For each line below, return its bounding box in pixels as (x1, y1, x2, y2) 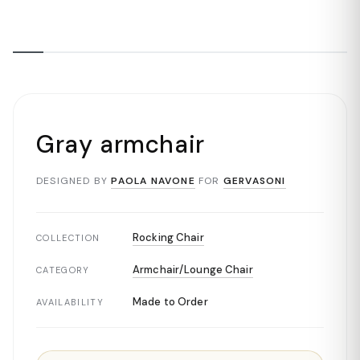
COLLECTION (36, 232, 100, 243)
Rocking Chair (133, 231, 204, 244)
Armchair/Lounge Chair (133, 263, 253, 276)
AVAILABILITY (36, 297, 104, 308)
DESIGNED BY (36, 174, 108, 187)
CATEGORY (36, 264, 90, 276)
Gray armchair (36, 129, 205, 160)
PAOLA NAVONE (111, 174, 195, 187)
